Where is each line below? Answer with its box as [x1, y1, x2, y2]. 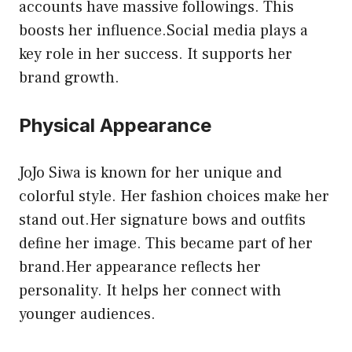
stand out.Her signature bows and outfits [19, 209, 306, 230]
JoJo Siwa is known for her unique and [19, 162, 282, 183]
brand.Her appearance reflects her [19, 256, 261, 277]
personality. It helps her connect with [19, 280, 281, 301]
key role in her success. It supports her [19, 43, 292, 64]
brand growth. [19, 67, 119, 88]
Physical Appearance [19, 113, 211, 137]
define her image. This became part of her [19, 233, 313, 254]
